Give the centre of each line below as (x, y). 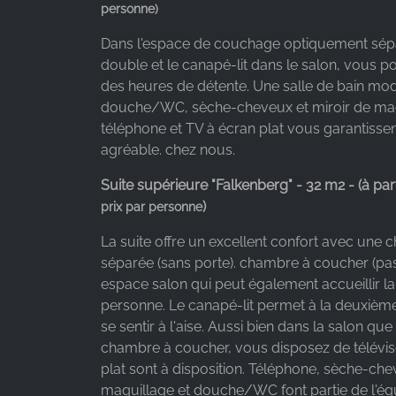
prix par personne (152, 206)
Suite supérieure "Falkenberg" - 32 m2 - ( (231, 185)
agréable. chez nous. (168, 149)
